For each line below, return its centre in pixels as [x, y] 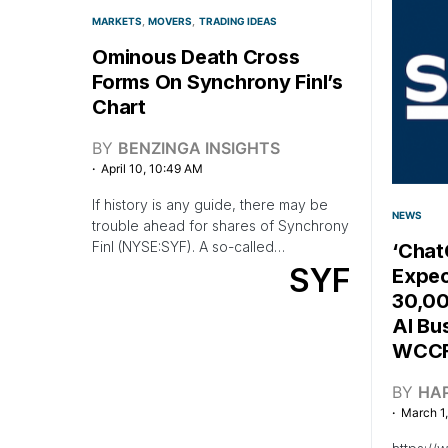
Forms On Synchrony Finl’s [217, 82]
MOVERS [170, 21]
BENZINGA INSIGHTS [199, 148]
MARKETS [117, 21]
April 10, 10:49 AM [152, 168]
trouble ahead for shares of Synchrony [220, 225]
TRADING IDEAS [237, 21]
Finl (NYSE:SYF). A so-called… [188, 246]
